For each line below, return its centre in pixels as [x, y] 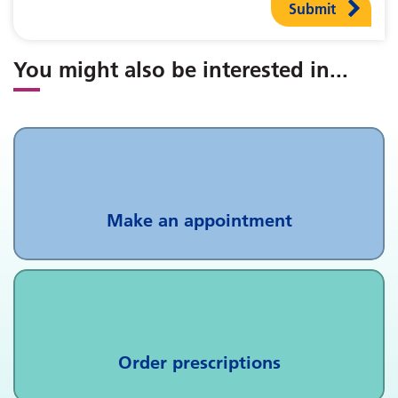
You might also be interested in [171, 70]
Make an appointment [199, 220]
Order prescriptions [199, 362]
